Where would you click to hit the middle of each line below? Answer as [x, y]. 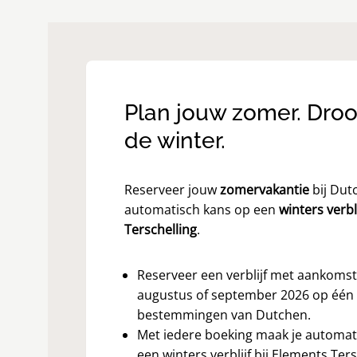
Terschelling [161, 229]
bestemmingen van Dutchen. [224, 315]
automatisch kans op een [202, 210]
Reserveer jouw [172, 190]
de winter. [175, 141]
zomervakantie [265, 190]
